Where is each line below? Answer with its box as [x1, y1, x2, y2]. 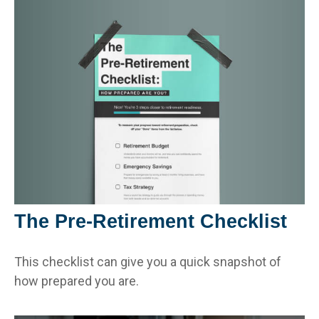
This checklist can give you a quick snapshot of [14, 253, 281, 269]
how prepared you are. [14, 273, 139, 288]
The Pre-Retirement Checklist [14, 210, 287, 232]
